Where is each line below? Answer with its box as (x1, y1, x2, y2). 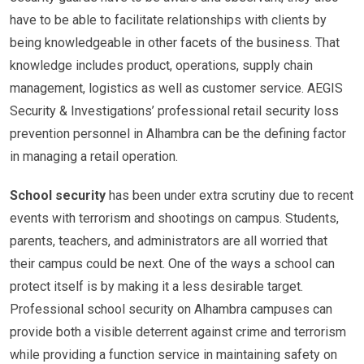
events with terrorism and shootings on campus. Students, (10, 210, 339, 226)
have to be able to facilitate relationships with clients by (10, 12, 327, 28)
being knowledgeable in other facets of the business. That (10, 35, 340, 50)
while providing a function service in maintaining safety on (10, 347, 337, 362)
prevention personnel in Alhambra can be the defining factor (10, 126, 346, 141)
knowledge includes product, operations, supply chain (10, 58, 313, 73)
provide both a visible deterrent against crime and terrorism (10, 324, 346, 340)
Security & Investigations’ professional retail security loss (10, 103, 339, 119)
